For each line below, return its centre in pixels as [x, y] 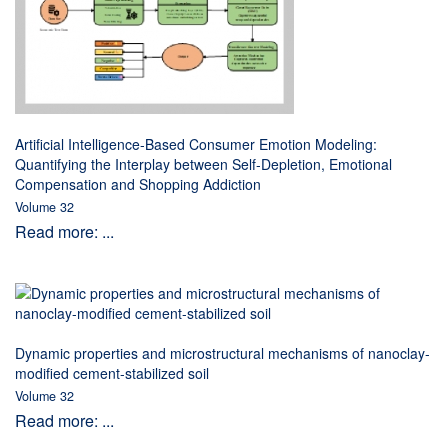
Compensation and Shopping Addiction [138, 184]
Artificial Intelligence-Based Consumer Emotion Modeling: [196, 144]
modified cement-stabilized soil [112, 373]
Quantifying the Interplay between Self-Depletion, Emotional [203, 164]
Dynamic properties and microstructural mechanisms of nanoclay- [222, 353]
